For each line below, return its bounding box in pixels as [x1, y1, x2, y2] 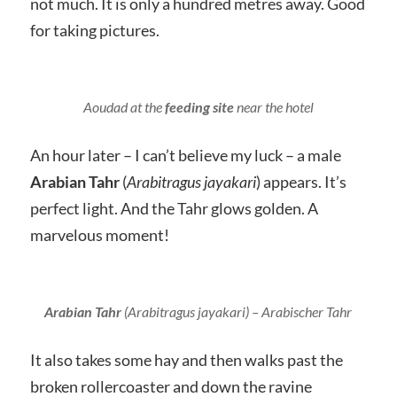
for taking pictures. [29, 19, 160, 40]
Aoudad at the [82, 97, 165, 115]
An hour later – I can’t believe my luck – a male [29, 144, 341, 165]
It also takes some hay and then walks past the [29, 349, 343, 370]
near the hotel [233, 97, 314, 115]
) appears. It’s [255, 171, 346, 191]
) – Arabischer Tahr [245, 302, 353, 320]
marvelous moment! [29, 224, 172, 245]
